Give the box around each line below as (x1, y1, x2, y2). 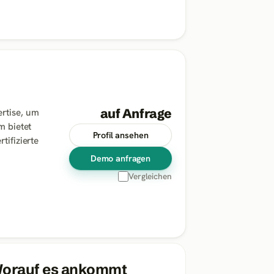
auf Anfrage (100, 106, 172, 122)
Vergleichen (128, 171, 172, 182)
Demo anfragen (90, 153, 151, 165)
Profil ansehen (92, 130, 149, 141)
